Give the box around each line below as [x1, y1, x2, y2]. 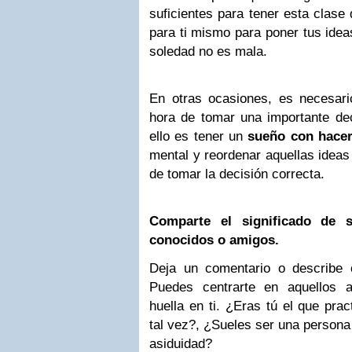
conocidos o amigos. [149, 233, 279, 247]
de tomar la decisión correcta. [149, 167, 324, 181]
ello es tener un [149, 129, 248, 144]
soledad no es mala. [149, 44, 267, 59]
